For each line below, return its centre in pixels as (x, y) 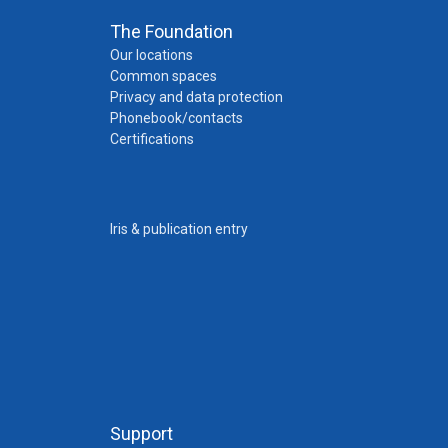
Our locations (151, 54)
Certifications (151, 138)
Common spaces (163, 75)
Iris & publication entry (178, 228)
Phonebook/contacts (176, 117)
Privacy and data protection (196, 96)
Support (141, 433)
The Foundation (171, 31)
